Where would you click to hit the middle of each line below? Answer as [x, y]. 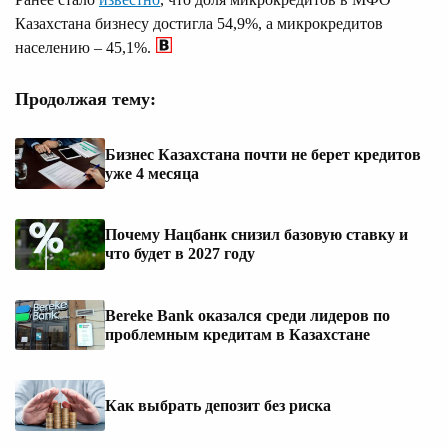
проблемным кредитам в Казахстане [237, 335]
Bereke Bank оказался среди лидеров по [247, 316]
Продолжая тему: [85, 99]
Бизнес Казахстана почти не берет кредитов [263, 154]
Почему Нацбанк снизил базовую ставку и [256, 235]
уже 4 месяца [152, 173]
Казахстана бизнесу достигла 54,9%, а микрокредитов [199, 24]
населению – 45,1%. [83, 48]
